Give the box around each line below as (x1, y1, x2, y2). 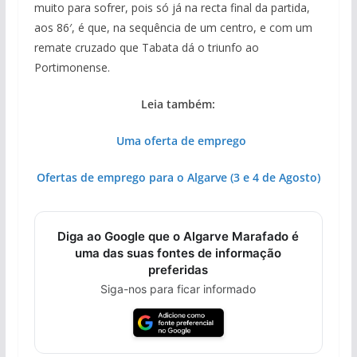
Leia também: (141, 96, 216, 112)
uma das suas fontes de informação (75, 245, 282, 261)
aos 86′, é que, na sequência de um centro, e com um (33, 19, 312, 35)
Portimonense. (33, 59, 110, 75)
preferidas (148, 261, 209, 277)
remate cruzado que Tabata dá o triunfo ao (33, 39, 259, 55)
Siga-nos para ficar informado (100, 281, 257, 296)
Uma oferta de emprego (116, 132, 247, 148)
